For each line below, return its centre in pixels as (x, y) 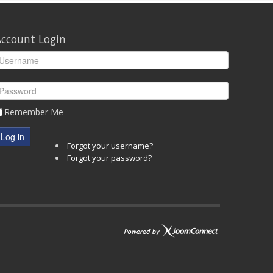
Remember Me (34, 112)
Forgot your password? (109, 158)
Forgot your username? (110, 145)
